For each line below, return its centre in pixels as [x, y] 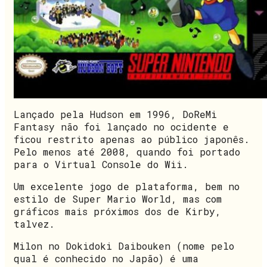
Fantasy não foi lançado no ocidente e [121, 127]
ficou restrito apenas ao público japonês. [132, 139]
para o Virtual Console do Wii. [101, 164]
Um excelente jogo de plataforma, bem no [127, 187]
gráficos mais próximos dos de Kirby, [117, 212]
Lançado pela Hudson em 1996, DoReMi [115, 114]
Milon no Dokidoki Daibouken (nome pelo [124, 246]
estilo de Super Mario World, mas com [118, 199]
